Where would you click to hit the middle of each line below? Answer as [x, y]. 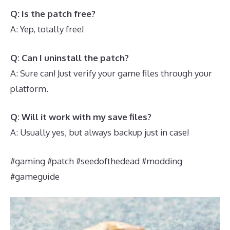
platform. [29, 88]
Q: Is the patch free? [53, 14]
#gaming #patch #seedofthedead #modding [96, 161]
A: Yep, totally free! [47, 29]
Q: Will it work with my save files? [81, 117]
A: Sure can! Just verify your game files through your [111, 73]
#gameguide [35, 176]
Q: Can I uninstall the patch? [70, 57]
